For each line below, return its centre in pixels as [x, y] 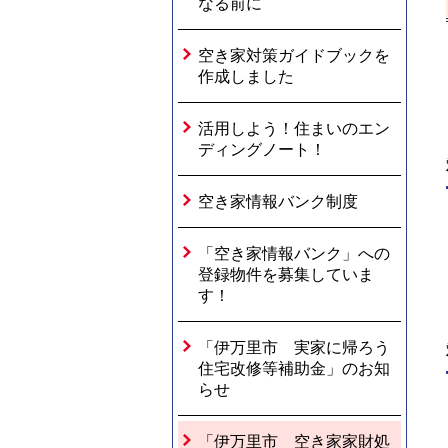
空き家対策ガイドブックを [294, 55]
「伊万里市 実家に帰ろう [294, 347]
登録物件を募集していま [286, 274]
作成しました [246, 76]
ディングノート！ [262, 149]
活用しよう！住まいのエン [294, 128]
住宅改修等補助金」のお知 [294, 368]
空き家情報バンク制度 [278, 201]
